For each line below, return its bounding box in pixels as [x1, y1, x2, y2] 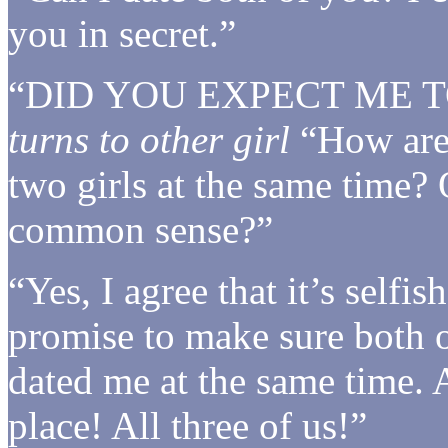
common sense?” [8, 207, 273, 251]
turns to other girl [8, 117, 290, 161]
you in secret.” [8, 11, 236, 55]
